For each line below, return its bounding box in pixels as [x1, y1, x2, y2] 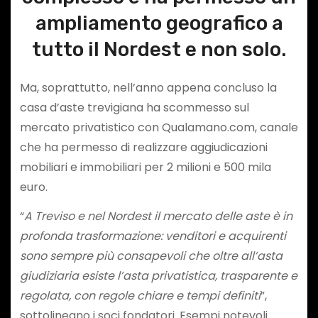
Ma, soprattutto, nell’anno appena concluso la [19, 79, 277, 96]
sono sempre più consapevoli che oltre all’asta [19, 247, 283, 264]
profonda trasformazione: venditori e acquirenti [19, 227, 286, 244]
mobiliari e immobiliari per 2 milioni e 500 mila [19, 158, 271, 175]
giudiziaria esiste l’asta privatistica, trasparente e [19, 267, 297, 284]
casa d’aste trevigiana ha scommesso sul [19, 99, 249, 116]
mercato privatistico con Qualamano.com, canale [19, 119, 298, 136]
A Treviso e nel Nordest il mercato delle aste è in [23, 207, 292, 224]
